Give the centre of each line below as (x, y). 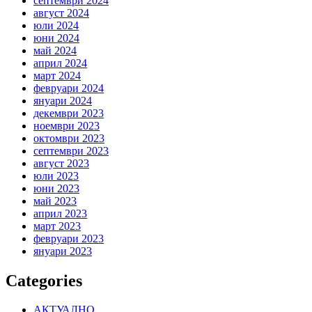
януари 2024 (63, 100)
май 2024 (55, 50)
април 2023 (60, 213)
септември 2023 (71, 150)
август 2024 (61, 13)
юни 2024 (56, 38)
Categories (44, 280)
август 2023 (61, 163)
